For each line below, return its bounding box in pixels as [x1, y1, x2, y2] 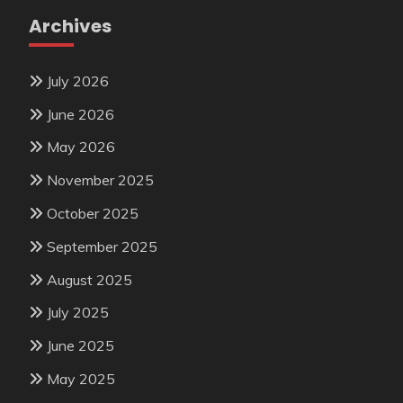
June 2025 [47, 336, 114, 355]
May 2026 [47, 138, 115, 157]
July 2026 [47, 71, 109, 90]
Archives [29, 13, 112, 39]
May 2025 [47, 370, 115, 389]
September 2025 [47, 237, 157, 255]
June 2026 [47, 104, 114, 123]
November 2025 [47, 171, 154, 190]
